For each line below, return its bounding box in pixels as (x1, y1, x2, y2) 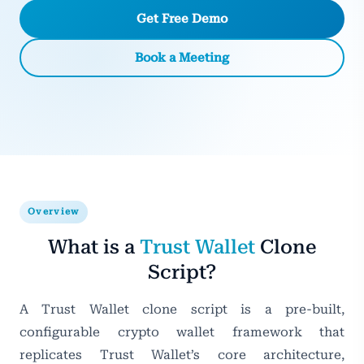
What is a (48, 235, 140, 258)
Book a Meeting (135, 50, 229, 65)
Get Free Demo (136, 11, 227, 26)
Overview (28, 206, 80, 217)
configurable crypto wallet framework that (19, 323, 344, 340)
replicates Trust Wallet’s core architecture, (19, 346, 344, 362)
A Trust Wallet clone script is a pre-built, (19, 301, 344, 317)
